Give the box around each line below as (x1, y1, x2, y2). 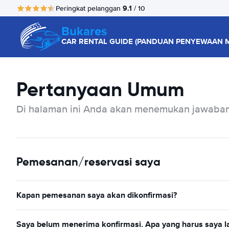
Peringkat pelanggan (56, 4, 123, 13)
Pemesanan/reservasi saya (16, 155, 161, 169)
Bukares (61, 22, 107, 40)
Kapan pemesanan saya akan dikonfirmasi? (16, 189, 177, 201)
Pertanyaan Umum (16, 77, 184, 102)
